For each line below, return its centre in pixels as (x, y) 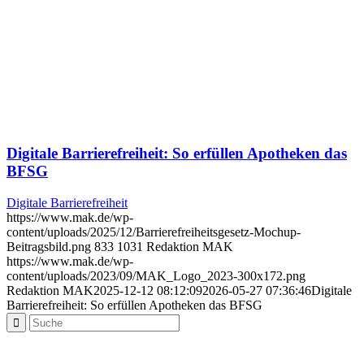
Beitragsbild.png (49, 247)
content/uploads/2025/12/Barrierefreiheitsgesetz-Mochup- (154, 232)
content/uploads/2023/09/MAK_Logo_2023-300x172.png (156, 276)
